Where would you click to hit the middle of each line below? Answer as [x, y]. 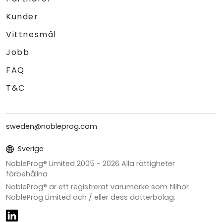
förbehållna [27, 174]
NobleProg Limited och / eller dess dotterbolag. [91, 197]
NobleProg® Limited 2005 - [54, 164]
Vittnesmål [31, 35]
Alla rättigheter [147, 164]
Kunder [22, 17]
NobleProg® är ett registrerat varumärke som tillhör [97, 187]
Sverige [30, 149]
